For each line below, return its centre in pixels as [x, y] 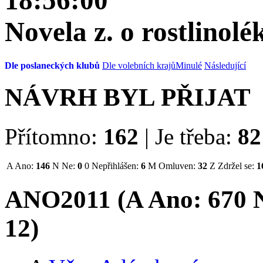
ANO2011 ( [65, 199]
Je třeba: [193, 136]
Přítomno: [54, 136]
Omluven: [177, 166]
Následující [225, 65]
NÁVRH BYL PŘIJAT [128, 97]
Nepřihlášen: [115, 166]
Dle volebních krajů [139, 65]
